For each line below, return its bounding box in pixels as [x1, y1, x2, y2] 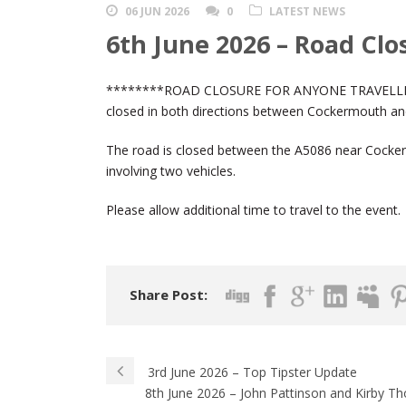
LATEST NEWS [269, 4, 345, 20]
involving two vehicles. [106, 162, 236, 180]
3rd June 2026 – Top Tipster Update [148, 363, 357, 382]
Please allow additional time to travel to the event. [106, 201, 401, 219]
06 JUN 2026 [125, 4, 189, 20]
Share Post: [130, 285, 208, 304]
